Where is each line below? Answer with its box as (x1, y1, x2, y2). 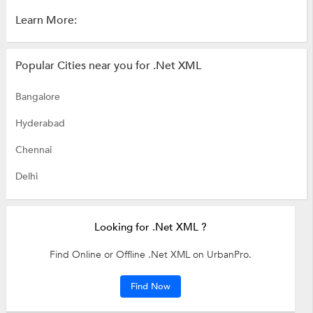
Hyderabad (15, 117, 65, 131)
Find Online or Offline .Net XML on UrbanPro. (49, 248, 252, 262)
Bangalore (15, 90, 60, 104)
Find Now (130, 280, 170, 293)
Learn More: (15, 13, 77, 29)
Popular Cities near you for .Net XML (15, 58, 201, 74)
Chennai (15, 143, 52, 157)
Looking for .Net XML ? (94, 220, 207, 235)
